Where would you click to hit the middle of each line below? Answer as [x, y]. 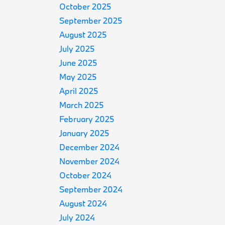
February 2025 [87, 119]
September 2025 [91, 20]
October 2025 [85, 6]
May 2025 [78, 77]
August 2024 [83, 203]
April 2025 [79, 91]
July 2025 [77, 48]
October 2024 [86, 175]
